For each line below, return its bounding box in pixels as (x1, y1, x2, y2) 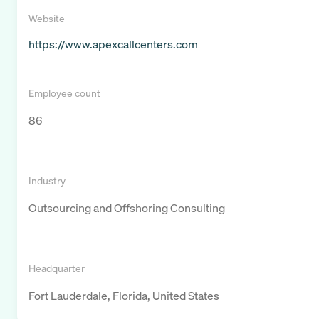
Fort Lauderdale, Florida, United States (28, 288, 219, 304)
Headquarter (28, 261, 85, 276)
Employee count (28, 86, 100, 100)
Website (28, 11, 65, 26)
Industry (28, 174, 66, 188)
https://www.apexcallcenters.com (28, 36, 198, 53)
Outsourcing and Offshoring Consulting (28, 200, 225, 216)
